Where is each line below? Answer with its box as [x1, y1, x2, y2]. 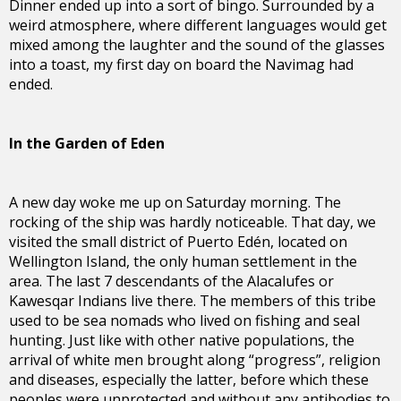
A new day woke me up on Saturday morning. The [9, 192, 341, 213]
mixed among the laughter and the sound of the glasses [9, 35, 385, 55]
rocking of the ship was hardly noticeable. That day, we [9, 212, 376, 233]
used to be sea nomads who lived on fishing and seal [9, 311, 360, 331]
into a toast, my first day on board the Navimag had [9, 55, 354, 75]
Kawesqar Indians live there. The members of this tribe [9, 291, 376, 311]
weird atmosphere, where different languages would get [9, 15, 387, 36]
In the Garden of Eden [9, 133, 165, 154]
